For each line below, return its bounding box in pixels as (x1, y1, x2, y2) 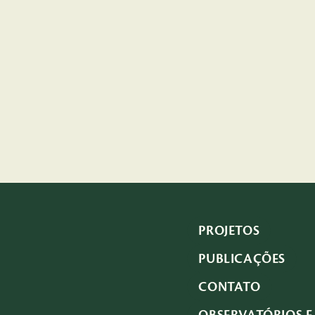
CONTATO (198, 280, 261, 294)
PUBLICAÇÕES (198, 252, 285, 266)
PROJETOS (198, 224, 260, 238)
